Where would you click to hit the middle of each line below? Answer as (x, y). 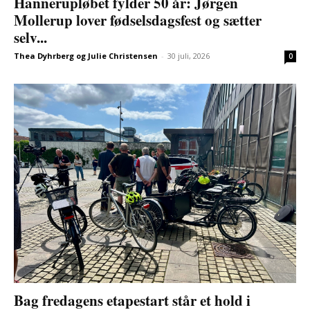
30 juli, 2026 (189, 56)
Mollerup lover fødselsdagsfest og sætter (138, 20)
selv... (30, 38)
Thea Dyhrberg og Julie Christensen (86, 56)
